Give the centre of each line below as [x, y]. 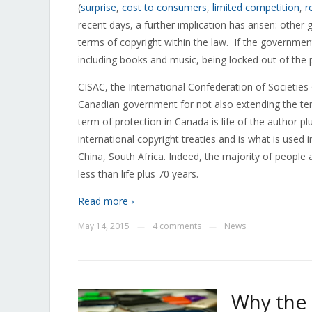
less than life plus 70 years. [138, 174]
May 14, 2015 [104, 226]
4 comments [177, 226]
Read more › [106, 201]
